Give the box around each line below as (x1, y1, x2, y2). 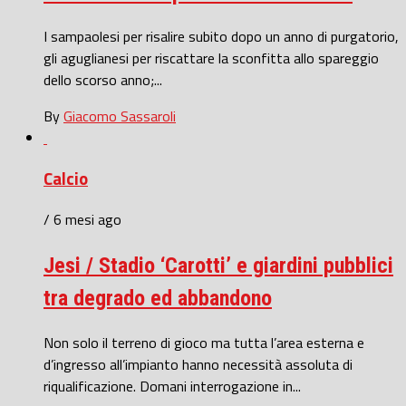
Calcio (43, 166, 88, 192)
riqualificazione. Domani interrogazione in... (43, 374, 301, 397)
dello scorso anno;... (43, 69, 162, 92)
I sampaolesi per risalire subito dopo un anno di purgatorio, (43, 25, 399, 48)
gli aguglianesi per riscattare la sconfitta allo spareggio (43, 47, 379, 70)
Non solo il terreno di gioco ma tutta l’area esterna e (43, 331, 364, 353)
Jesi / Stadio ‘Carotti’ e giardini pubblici (43, 252, 393, 278)
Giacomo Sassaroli (63, 105, 176, 128)
